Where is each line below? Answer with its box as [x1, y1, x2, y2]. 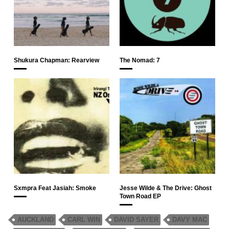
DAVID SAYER [114, 215, 158, 223]
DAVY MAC [172, 215, 207, 223]
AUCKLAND [17, 215, 54, 223]
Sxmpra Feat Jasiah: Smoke [14, 184, 96, 192]
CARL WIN [67, 215, 100, 223]
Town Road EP [120, 192, 161, 200]
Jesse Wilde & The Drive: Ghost [120, 184, 212, 192]
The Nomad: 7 [120, 56, 160, 64]
